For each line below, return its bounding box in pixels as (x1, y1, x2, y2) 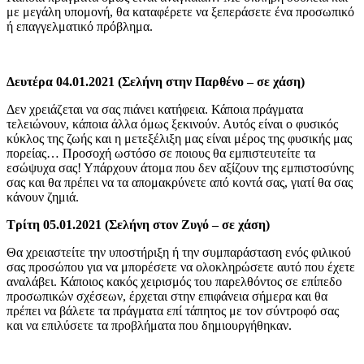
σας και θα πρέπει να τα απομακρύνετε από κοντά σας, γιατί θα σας (6, 175, 353, 189)
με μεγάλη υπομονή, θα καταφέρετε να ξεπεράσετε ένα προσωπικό (6, 4, 354, 19)
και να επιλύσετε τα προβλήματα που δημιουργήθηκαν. (6, 318, 292, 332)
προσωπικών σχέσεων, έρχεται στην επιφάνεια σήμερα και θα (6, 288, 327, 303)
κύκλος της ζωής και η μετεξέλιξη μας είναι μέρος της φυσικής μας (6, 131, 352, 145)
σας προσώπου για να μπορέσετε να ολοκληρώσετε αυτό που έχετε (6, 259, 355, 274)
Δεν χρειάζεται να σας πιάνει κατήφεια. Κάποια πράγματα (6, 102, 303, 116)
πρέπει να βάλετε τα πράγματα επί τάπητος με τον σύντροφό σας (6, 303, 339, 318)
